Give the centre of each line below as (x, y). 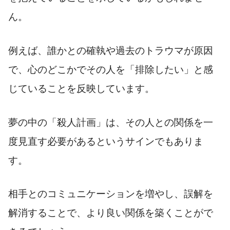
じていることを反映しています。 (81, 88)
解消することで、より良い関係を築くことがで (111, 213)
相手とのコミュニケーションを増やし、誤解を (111, 194)
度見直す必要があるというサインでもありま (106, 141)
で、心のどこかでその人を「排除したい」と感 (111, 69)
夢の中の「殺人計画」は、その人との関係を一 (111, 122)
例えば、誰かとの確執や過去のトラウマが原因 (111, 50)
